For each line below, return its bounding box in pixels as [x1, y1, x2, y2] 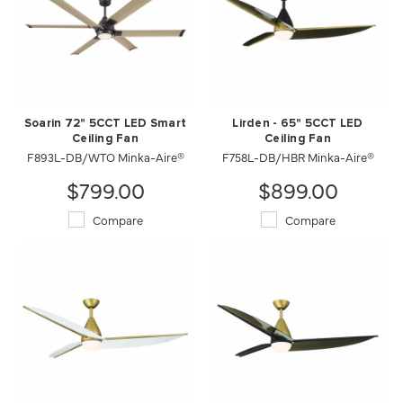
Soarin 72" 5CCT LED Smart [23, 118, 187, 130]
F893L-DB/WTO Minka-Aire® [26, 148, 184, 165]
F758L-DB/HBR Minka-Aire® [221, 148, 374, 165]
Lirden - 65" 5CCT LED [232, 118, 363, 130]
